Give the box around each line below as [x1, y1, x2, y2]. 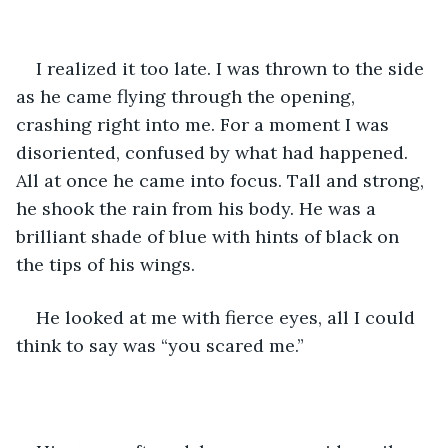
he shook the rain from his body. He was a [16, 196, 381, 220]
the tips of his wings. [16, 252, 200, 276]
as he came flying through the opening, [16, 84, 360, 108]
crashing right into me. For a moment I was [16, 112, 394, 136]
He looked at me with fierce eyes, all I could [36, 305, 420, 329]
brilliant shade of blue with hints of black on [16, 224, 404, 248]
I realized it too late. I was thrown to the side [36, 56, 429, 80]
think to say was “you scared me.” [16, 333, 309, 357]
